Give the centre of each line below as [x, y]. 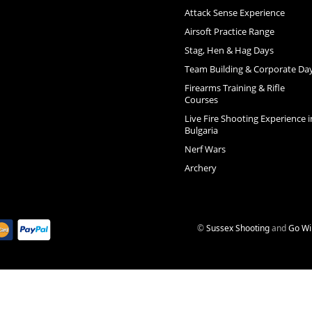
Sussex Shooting [238, 228]
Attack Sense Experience [234, 12]
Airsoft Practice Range [229, 31]
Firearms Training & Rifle [234, 87]
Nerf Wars [205, 149]
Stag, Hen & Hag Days [229, 50]
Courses [201, 99]
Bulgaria [201, 130]
